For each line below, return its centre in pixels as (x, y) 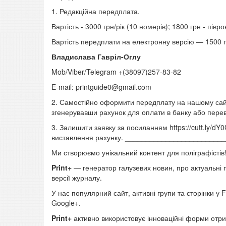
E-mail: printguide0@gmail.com (101, 87)
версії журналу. (77, 178)
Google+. (66, 203)
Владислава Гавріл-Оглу (96, 57)
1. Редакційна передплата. (96, 11)
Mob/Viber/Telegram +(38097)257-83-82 (116, 72)
